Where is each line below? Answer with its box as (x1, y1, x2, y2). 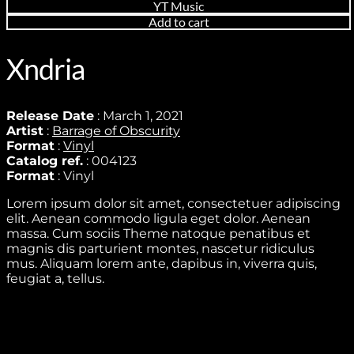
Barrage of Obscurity (52, 122, 180, 138)
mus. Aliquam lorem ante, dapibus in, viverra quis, (6, 255, 317, 271)
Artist (6, 122, 43, 138)
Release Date (6, 107, 94, 123)
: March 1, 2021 (94, 107, 183, 123)
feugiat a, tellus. (6, 270, 104, 286)
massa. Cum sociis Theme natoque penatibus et (6, 225, 311, 241)
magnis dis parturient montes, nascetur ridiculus (6, 240, 314, 256)
